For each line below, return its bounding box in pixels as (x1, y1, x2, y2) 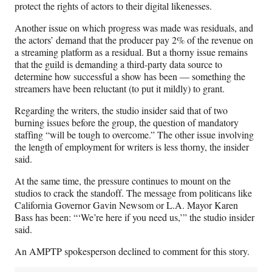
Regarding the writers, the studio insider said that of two (15, 103, 228, 117)
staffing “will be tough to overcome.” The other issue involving (15, 127, 254, 141)
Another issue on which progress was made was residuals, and (15, 21, 253, 34)
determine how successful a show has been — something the (15, 69, 245, 83)
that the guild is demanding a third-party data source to (15, 57, 222, 70)
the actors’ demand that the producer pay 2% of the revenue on (15, 33, 253, 46)
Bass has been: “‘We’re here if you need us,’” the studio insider (15, 210, 254, 223)
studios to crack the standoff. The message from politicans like (15, 186, 252, 199)
